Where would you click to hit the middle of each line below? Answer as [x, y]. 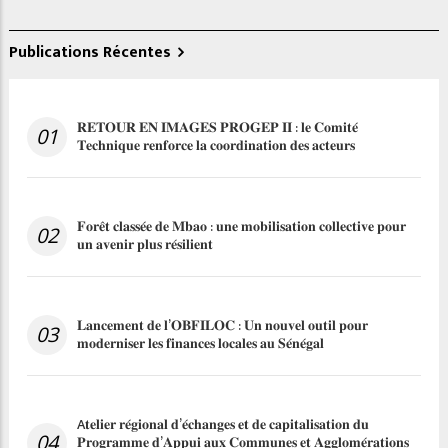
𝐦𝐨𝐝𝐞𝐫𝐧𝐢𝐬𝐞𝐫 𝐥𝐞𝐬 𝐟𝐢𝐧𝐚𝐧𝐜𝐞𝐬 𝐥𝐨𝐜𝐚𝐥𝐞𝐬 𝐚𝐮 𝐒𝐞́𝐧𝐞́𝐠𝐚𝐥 [200, 344]
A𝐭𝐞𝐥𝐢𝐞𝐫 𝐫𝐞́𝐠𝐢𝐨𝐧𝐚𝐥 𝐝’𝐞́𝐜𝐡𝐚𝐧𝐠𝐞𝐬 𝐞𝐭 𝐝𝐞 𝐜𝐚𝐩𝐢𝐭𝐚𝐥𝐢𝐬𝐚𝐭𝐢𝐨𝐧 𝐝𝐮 [223, 425]
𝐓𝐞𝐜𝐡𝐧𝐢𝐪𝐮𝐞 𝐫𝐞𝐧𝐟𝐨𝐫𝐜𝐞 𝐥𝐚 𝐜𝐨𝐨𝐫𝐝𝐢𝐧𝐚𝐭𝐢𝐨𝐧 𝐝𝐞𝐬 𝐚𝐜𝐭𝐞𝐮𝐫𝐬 [216, 146]
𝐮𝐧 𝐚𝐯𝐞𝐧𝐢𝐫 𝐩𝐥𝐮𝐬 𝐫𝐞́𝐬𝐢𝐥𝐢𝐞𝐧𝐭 [145, 245]
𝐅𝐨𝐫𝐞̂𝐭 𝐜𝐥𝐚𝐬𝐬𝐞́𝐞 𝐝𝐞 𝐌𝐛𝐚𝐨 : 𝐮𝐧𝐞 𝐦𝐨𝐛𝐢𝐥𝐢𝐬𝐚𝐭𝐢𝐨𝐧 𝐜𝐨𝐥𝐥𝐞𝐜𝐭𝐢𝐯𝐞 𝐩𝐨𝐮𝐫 [241, 227]
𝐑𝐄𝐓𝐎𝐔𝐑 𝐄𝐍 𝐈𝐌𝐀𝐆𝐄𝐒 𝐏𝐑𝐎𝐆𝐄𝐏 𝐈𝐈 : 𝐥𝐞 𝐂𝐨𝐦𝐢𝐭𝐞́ [217, 128]
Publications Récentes [90, 53]
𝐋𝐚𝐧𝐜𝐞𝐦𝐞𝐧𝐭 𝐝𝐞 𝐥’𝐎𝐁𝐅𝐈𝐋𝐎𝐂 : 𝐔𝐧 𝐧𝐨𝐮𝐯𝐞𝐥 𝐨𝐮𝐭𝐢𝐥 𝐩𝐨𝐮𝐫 [222, 326]
